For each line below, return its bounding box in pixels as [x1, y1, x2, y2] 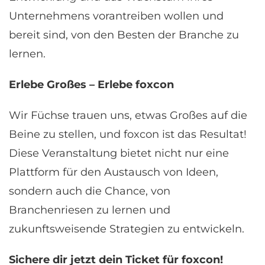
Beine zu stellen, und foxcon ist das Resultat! [9, 128, 247, 141]
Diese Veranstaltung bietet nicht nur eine [9, 147, 229, 160]
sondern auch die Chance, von [9, 185, 170, 198]
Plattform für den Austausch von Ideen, [9, 166, 218, 179]
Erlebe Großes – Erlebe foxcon [9, 78, 174, 91]
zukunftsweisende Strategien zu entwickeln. [9, 222, 244, 235]
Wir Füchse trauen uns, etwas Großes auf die [9, 109, 247, 122]
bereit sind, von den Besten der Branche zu [9, 28, 239, 41]
